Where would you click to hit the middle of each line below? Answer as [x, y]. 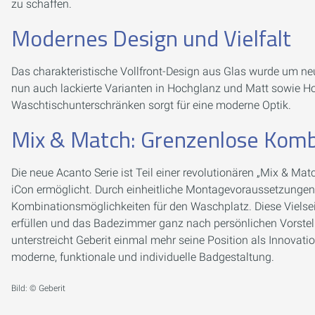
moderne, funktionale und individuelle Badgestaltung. [143, 257]
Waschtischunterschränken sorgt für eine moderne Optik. [151, 105]
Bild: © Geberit [38, 288]
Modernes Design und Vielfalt [151, 38]
